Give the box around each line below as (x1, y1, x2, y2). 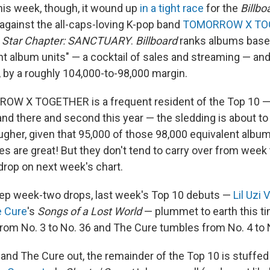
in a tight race (140, 2, 204, 14)
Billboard (136, 34, 177, 47)
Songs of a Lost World (37, 205, 142, 218)
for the (204, 2, 240, 14)
